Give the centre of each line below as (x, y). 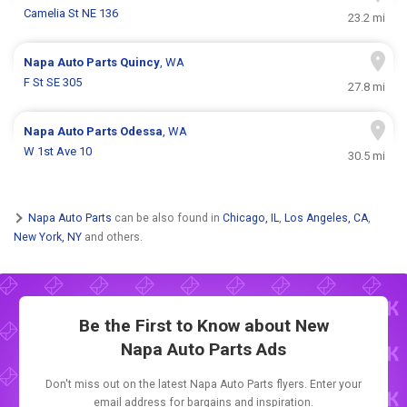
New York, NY (48, 237)
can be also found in (167, 218)
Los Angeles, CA (326, 218)
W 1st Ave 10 (58, 152)
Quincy (140, 63)
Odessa (142, 132)
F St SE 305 (53, 83)
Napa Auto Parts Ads (203, 350)
